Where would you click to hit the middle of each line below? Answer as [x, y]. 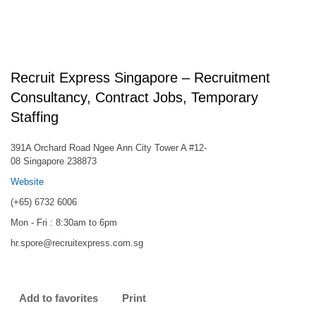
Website [27, 182]
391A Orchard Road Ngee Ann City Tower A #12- [109, 148]
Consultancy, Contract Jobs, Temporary [134, 97]
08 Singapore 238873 [54, 161]
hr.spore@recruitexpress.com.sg [77, 243]
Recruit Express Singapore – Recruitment [140, 78]
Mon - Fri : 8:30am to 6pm [64, 223]
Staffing [35, 117]
